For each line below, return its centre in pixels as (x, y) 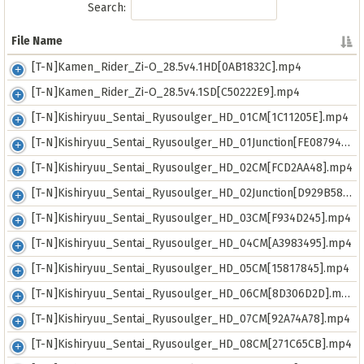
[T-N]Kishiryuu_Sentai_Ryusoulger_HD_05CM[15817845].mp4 (191, 269)
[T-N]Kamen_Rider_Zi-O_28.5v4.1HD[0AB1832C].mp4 (167, 67)
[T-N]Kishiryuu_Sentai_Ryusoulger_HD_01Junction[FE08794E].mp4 (186, 143)
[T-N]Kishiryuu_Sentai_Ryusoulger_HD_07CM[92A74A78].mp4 (191, 319)
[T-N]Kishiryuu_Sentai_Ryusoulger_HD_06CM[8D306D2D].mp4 (186, 294)
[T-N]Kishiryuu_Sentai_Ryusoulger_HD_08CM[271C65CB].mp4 (192, 344)
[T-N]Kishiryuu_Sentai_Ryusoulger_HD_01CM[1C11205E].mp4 (190, 117)
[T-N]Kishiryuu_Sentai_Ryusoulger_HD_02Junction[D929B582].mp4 (187, 193)
